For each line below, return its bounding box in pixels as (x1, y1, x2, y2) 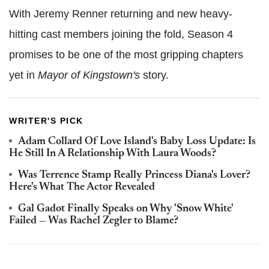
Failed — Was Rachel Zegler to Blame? (9, 216, 178, 227)
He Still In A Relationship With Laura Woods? (9, 148, 216, 160)
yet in (9, 69, 38, 82)
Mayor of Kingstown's (38, 69, 140, 82)
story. (140, 69, 169, 82)
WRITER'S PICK (9, 116, 83, 126)
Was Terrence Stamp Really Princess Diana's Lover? (18, 170, 250, 181)
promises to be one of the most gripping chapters (9, 49, 243, 61)
